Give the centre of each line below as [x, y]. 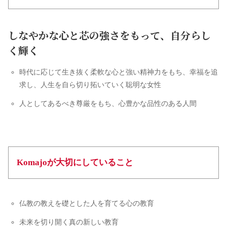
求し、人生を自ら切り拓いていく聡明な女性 [90, 85]
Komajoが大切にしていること [75, 162]
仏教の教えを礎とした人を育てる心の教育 [86, 203]
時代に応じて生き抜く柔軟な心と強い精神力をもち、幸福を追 [118, 72]
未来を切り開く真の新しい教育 [69, 222]
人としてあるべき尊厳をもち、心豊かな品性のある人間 [108, 103]
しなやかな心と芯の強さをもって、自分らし [109, 35]
